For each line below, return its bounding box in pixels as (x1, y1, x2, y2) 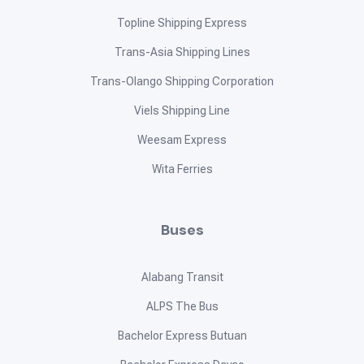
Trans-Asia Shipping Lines (114, 45, 250, 59)
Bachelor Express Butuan (117, 329, 247, 343)
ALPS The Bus (145, 300, 219, 314)
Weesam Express (137, 133, 227, 147)
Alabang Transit (141, 271, 223, 284)
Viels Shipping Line (134, 104, 230, 118)
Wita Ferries (151, 162, 213, 176)
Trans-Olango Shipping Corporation (90, 75, 274, 89)
